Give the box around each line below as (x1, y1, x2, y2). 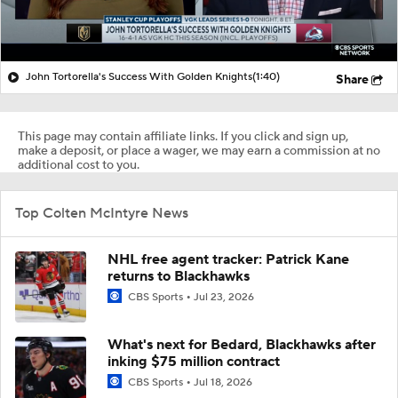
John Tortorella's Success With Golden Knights (26, 69, 252, 84)
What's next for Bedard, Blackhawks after (107, 335, 376, 354)
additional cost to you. (18, 156, 139, 173)
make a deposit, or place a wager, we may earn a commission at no (18, 142, 380, 159)
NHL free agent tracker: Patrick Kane (107, 250, 349, 268)
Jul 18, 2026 (194, 375, 252, 389)
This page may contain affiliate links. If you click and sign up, (18, 128, 348, 145)
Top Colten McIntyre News (15, 203, 188, 222)
